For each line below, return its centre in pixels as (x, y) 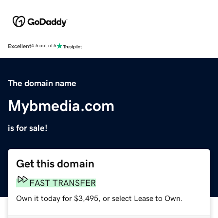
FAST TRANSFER (63, 183)
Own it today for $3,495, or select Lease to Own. (100, 198)
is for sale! (28, 128)
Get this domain (55, 163)
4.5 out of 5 (44, 46)
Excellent (19, 46)
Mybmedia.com (61, 105)
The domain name (42, 83)
